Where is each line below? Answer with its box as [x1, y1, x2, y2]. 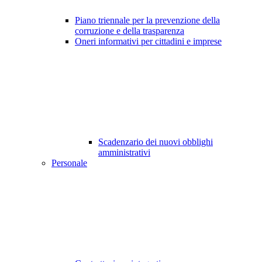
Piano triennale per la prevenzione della [75, 15, 220, 26]
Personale [51, 158, 87, 168]
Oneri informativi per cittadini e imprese [75, 36, 222, 47]
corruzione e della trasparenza [75, 26, 184, 36]
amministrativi [98, 147, 150, 158]
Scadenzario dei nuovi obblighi [98, 137, 213, 147]
